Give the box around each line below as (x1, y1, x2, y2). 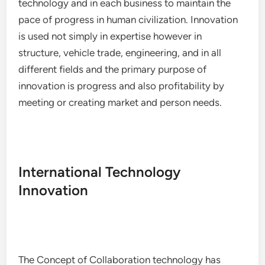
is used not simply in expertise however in (18, 30, 202, 42)
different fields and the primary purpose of (18, 63, 207, 75)
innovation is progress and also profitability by (18, 80, 225, 92)
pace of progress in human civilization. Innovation (18, 14, 238, 25)
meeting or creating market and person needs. (18, 96, 222, 108)
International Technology (18, 163, 181, 180)
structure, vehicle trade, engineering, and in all (18, 47, 222, 59)
